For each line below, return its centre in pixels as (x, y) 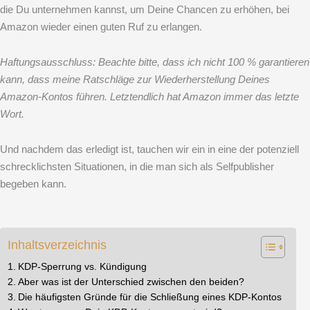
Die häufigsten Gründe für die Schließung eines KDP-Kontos (149, 298)
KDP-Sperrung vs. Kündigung (82, 267)
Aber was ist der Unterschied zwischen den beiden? (131, 282)
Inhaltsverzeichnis (57, 245)
